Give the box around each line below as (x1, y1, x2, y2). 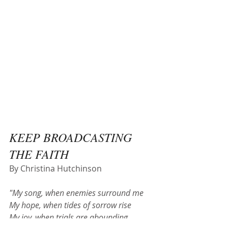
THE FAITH (9, 145, 69, 162)
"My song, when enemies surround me (9, 187, 144, 198)
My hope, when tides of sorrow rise (9, 199, 131, 211)
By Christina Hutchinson (9, 162, 102, 174)
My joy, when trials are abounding (9, 211, 128, 223)
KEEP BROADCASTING (9, 128, 135, 145)
